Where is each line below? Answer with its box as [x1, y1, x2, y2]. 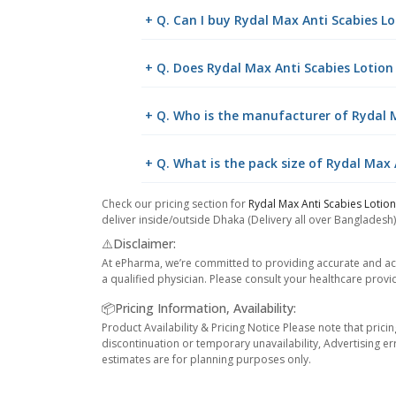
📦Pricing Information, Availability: [102, 300, 296, 317]
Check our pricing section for [102, 196, 248, 212]
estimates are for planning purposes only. [102, 352, 311, 368]
